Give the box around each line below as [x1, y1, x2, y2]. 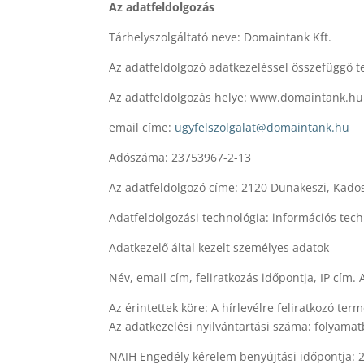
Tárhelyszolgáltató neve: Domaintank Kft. [109, 28, 332, 45]
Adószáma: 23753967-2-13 [109, 149, 252, 165]
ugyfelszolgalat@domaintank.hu [175, 119, 350, 135]
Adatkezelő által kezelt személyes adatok [109, 239, 330, 255]
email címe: [109, 119, 175, 135]
